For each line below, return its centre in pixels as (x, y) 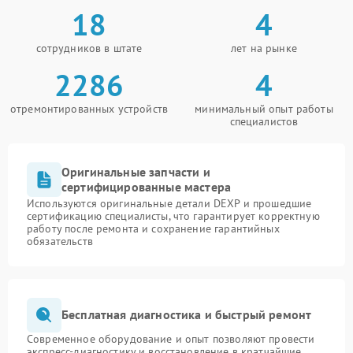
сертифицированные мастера (147, 186)
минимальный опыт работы (264, 108)
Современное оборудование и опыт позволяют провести (171, 338)
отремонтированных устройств (89, 108)
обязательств (60, 241)
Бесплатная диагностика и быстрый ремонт (187, 315)
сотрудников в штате (89, 48)
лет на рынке (264, 48)
